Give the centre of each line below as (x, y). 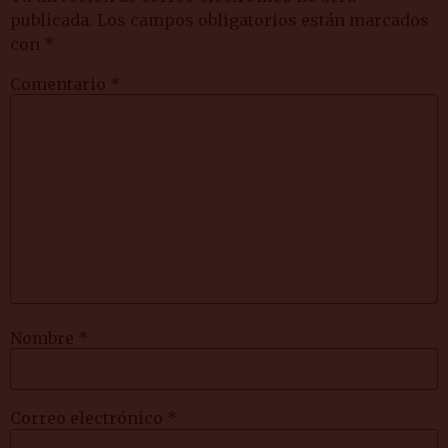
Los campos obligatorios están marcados (263, 19)
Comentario (60, 83)
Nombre (44, 338)
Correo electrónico (88, 418)
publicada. (51, 19)
